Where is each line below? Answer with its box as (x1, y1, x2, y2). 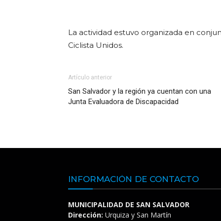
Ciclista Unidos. (68, 40, 123, 50)
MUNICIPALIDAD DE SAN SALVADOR (68, 200, 189, 209)
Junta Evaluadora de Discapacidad (68, 97, 179, 106)
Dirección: (68, 210, 103, 220)
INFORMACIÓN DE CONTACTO (68, 174, 199, 184)
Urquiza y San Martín (103, 210, 171, 220)
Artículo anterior (68, 74, 112, 81)
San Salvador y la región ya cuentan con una (68, 87, 211, 96)
